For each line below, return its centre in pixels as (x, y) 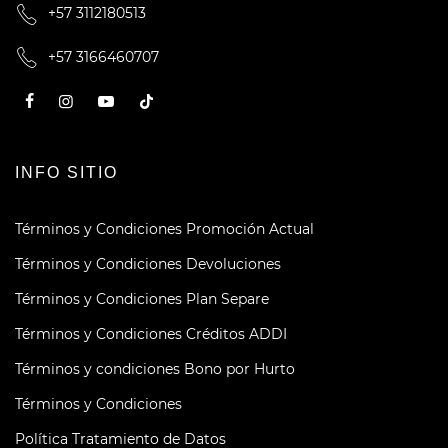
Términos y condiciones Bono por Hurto (155, 369)
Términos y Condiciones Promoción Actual (164, 229)
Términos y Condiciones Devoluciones (148, 264)
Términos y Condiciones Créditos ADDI (151, 334)
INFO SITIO (66, 173)
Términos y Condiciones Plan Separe (142, 299)
